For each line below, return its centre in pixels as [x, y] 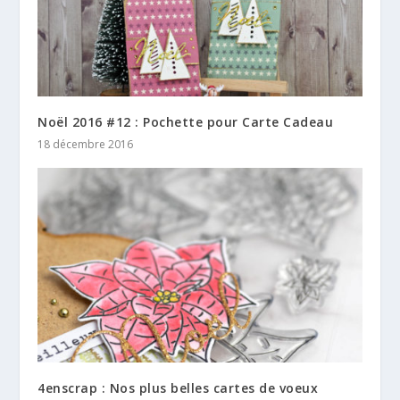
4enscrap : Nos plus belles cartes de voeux [178, 387]
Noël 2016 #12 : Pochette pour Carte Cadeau [186, 121]
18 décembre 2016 [86, 144]
